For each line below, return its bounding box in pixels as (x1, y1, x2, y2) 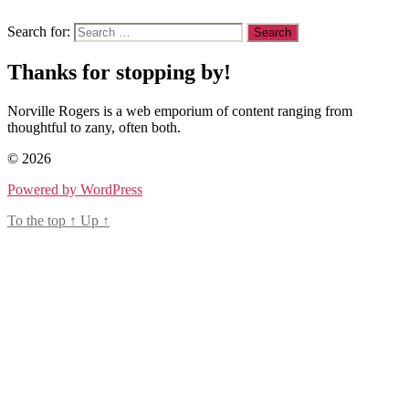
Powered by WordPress (7, 182, 142, 198)
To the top (7, 213, 69, 229)
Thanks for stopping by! (7, 60, 231, 85)
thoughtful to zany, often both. (7, 120, 181, 136)
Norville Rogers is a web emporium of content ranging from (7, 103, 352, 120)
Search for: (7, 24, 70, 40)
